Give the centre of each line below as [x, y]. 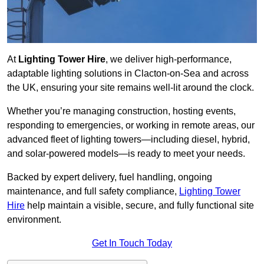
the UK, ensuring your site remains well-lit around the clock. [131, 88]
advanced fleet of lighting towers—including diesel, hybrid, [128, 140]
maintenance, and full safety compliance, [93, 192]
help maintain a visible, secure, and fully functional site [139, 206]
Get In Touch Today [132, 243]
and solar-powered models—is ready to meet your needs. [126, 154]
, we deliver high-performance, [169, 60]
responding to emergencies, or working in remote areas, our [131, 126]
